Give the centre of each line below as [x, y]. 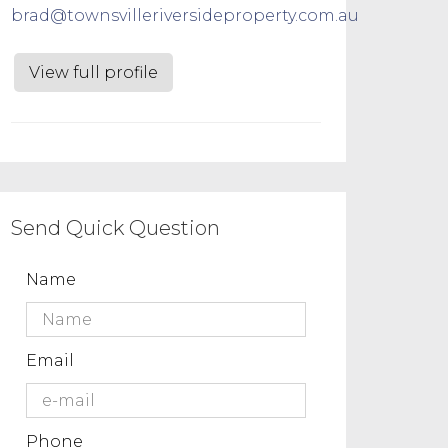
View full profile [93, 72]
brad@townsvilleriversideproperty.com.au [185, 15]
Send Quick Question [115, 228]
